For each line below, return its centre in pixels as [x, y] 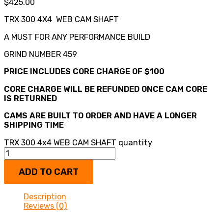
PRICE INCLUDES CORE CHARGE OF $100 [85, 72]
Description [45, 197]
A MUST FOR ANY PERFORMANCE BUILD [77, 37]
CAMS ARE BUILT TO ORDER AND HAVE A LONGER [100, 116]
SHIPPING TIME [35, 125]
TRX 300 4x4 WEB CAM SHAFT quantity [78, 142]
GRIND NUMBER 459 [41, 55]
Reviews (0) [45, 206]
